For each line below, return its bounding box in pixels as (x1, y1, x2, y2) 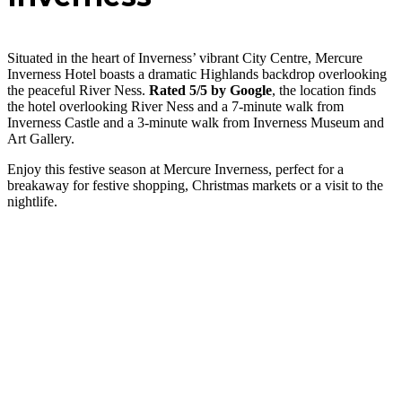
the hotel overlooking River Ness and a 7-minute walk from (7, 99, 344, 115)
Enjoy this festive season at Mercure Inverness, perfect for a (7, 162, 344, 178)
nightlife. (7, 194, 61, 210)
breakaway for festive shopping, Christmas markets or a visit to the (7, 178, 383, 194)
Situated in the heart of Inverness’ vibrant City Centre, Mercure (7, 50, 363, 66)
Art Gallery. (7, 131, 78, 147)
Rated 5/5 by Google (149, 83, 272, 99)
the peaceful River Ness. (7, 83, 149, 99)
